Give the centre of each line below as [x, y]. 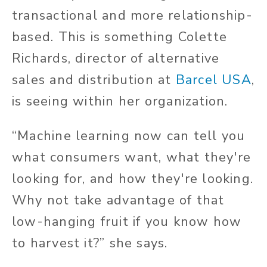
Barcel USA [213, 80]
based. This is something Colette [120, 37]
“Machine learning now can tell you [129, 136]
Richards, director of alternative [116, 59]
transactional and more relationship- [132, 16]
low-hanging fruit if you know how [127, 222]
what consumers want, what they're [132, 158]
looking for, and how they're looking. [133, 179]
